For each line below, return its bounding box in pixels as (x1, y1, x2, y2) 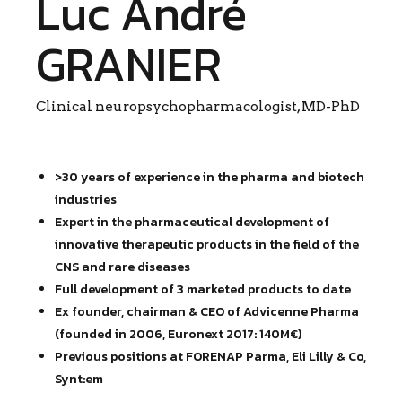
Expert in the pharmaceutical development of (55, 212, 329, 232)
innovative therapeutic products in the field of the (55, 234, 359, 254)
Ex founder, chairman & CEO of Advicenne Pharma (55, 301, 359, 321)
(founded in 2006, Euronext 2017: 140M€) (55, 324, 301, 344)
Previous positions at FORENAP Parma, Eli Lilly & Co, (55, 346, 366, 366)
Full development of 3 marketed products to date (55, 279, 351, 299)
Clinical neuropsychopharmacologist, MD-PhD (36, 97, 360, 115)
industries (55, 189, 117, 209)
